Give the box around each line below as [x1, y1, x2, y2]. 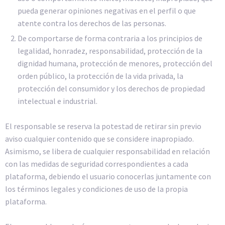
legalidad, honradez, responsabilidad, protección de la [18, 45, 202, 56]
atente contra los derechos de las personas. [18, 18, 166, 28]
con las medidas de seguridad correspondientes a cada [5, 158, 188, 169]
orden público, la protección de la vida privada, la [18, 70, 183, 81]
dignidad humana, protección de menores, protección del [18, 58, 212, 68]
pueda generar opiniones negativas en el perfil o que [18, 5, 196, 16]
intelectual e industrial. [18, 95, 97, 106]
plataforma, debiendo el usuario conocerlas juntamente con [5, 171, 211, 181]
